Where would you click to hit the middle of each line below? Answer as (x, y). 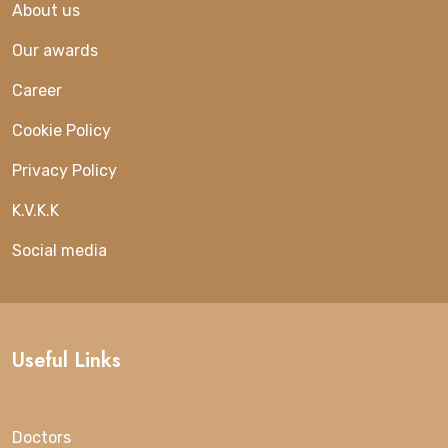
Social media (59, 250)
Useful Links (66, 360)
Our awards (55, 50)
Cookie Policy (61, 130)
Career (37, 90)
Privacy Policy (64, 170)
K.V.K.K (35, 210)
